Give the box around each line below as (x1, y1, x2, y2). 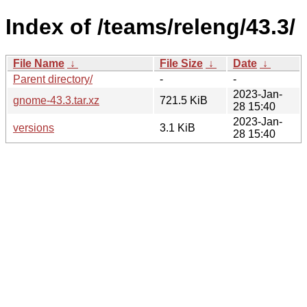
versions (13, 121, 54, 134)
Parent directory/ (13, 73, 93, 85)
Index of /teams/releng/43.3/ (5, 14, 295, 40)
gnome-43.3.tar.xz (13, 94, 99, 106)
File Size (160, 57, 203, 69)
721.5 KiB (160, 94, 208, 106)
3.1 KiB (160, 121, 195, 134)
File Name (13, 57, 64, 69)
